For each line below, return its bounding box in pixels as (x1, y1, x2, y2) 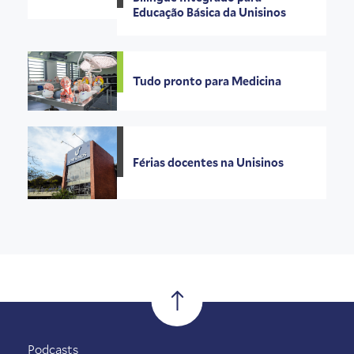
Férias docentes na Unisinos (133, 155, 284, 171)
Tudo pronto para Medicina (133, 73, 282, 88)
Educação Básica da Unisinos (133, 4, 287, 20)
